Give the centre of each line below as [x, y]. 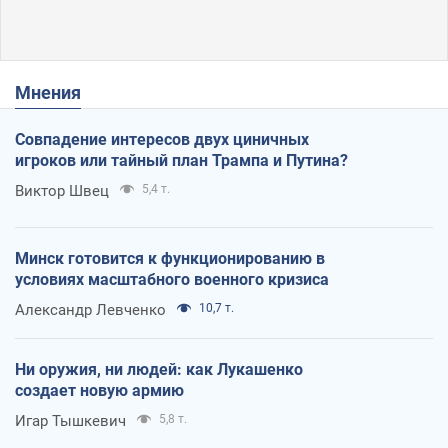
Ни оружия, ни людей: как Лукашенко [159, 370]
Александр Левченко [90, 310]
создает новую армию [99, 391]
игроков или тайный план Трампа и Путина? [181, 161]
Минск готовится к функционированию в [170, 259]
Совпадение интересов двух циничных [162, 140]
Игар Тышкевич [70, 421]
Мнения [56, 93]
